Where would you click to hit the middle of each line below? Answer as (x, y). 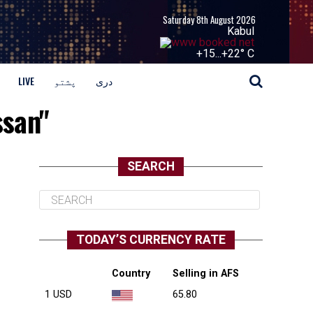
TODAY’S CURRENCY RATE (151, 240)
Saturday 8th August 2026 (209, 20)
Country (131, 274)
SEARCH (151, 166)
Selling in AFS (206, 274)
